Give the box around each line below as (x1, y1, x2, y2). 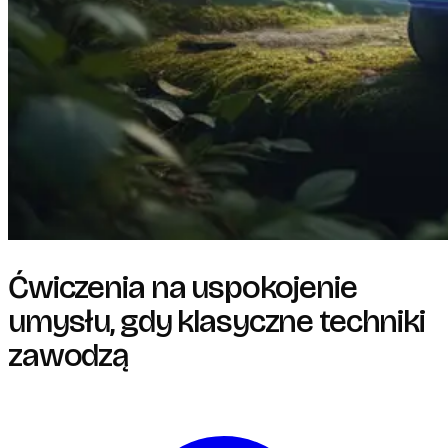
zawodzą (8, 335, 129, 375)
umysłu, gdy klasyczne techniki (8, 301, 425, 341)
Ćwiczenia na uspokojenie (8, 267, 357, 307)
